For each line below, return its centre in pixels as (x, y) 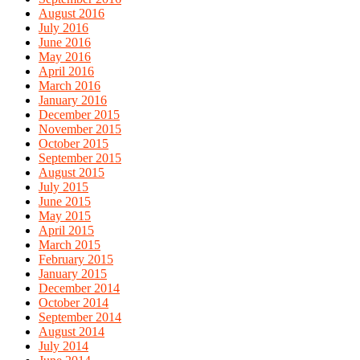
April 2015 (66, 230)
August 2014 (72, 331)
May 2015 (65, 215)
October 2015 (74, 143)
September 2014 (80, 317)
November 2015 (80, 129)
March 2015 (70, 244)
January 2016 (73, 100)
